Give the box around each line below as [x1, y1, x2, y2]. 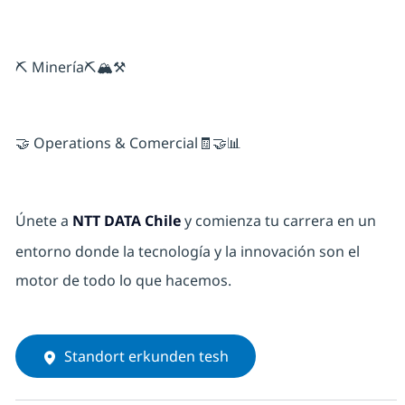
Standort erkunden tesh [63, 346, 229, 367]
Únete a [14, 211, 72, 231]
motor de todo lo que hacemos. [14, 270, 231, 291]
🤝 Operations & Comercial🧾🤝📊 [14, 133, 241, 154]
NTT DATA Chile [71, 211, 181, 231]
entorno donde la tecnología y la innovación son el [14, 241, 360, 262]
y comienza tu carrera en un [180, 211, 376, 231]
